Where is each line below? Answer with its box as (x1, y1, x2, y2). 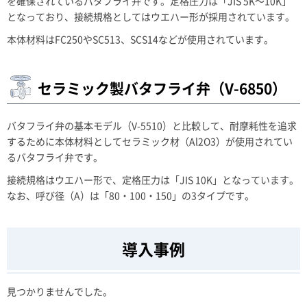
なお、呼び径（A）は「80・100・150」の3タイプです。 (7, 188, 254, 202)
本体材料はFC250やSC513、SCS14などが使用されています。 (7, 32, 273, 46)
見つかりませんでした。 (7, 284, 112, 298)
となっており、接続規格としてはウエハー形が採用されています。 (7, 10, 295, 23)
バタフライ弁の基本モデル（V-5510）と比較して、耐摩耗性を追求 (7, 119, 297, 132)
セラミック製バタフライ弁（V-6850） (38, 77, 286, 98)
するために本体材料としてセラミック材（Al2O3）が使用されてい (7, 134, 293, 148)
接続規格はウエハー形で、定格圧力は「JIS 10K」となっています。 (7, 173, 299, 186)
